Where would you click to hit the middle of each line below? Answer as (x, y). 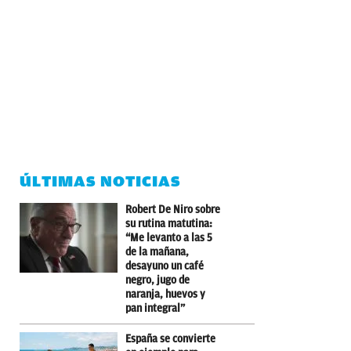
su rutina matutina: (169, 223)
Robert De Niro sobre (173, 209)
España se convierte (170, 338)
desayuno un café (165, 266)
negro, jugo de (157, 280)
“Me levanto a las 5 (169, 237)
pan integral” (155, 308)
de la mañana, (157, 251)
